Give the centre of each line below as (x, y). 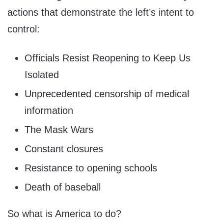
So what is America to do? (64, 213)
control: (24, 29)
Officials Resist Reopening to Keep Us (108, 58)
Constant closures (64, 149)
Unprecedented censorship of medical (107, 94)
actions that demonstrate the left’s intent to (101, 12)
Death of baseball (63, 187)
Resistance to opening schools (91, 168)
